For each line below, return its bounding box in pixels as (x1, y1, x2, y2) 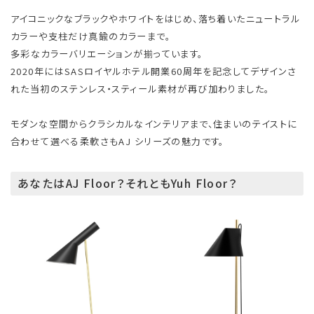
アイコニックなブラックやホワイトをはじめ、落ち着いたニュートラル (11, 11, 301, 25)
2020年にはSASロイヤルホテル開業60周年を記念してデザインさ (11, 64, 297, 78)
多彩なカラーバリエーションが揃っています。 (11, 46, 203, 60)
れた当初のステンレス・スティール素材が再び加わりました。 (11, 81, 270, 95)
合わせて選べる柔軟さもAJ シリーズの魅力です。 (11, 134, 224, 148)
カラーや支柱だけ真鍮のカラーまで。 (11, 29, 170, 43)
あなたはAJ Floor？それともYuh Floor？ (18, 175, 238, 192)
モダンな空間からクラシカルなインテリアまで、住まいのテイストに (11, 116, 298, 130)
